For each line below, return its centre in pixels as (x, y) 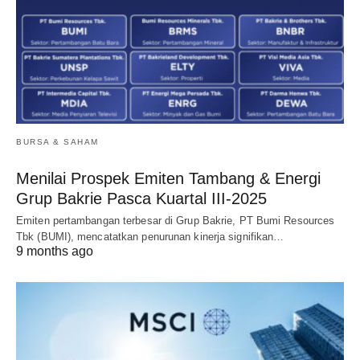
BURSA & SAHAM (57, 141)
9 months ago (55, 251)
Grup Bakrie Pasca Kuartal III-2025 (141, 198)
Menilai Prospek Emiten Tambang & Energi (168, 178)
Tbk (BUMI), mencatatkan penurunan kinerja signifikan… (150, 236)
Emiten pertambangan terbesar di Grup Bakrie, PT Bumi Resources (176, 220)
